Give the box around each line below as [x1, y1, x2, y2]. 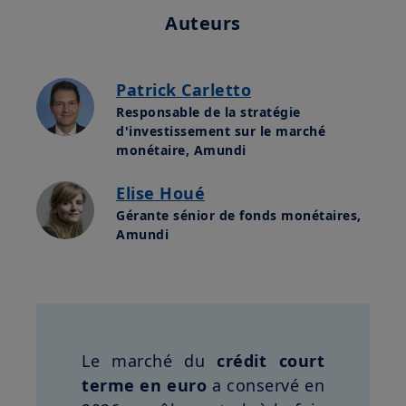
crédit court [217, 350, 324, 372]
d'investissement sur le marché [116, 122, 325, 140]
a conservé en [207, 374, 325, 397]
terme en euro [82, 374, 208, 397]
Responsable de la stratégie [116, 103, 301, 121]
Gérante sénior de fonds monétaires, [116, 207, 362, 225]
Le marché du [82, 350, 217, 372]
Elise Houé [116, 182, 205, 205]
